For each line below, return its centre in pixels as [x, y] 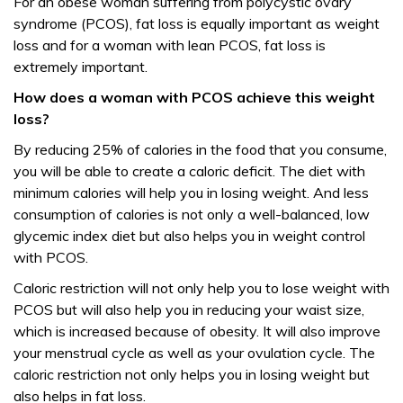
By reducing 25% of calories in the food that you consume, [200, 149]
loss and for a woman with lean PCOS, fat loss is [170, 45]
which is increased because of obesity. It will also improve [197, 331]
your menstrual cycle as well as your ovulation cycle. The [194, 353]
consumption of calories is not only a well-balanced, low [192, 214]
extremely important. [81, 67]
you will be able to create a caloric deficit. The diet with [189, 171]
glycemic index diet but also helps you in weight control [189, 236]
